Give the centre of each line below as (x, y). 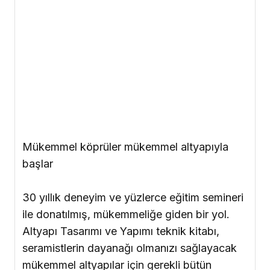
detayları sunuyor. (66, 180)
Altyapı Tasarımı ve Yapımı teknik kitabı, (121, 129)
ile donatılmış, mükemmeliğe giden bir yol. (126, 112)
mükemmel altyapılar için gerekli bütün (117, 163)
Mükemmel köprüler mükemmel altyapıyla (125, 45)
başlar (38, 61)
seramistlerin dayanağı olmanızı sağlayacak (130, 146)
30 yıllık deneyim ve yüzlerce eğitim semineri (133, 95)
